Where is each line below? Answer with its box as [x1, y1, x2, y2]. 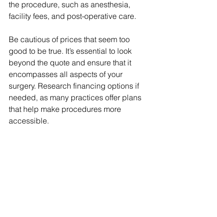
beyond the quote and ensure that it [9, 58, 133, 68]
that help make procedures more [9, 104, 123, 114]
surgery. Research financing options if [9, 81, 141, 91]
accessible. [9, 116, 49, 126]
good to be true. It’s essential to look [9, 46, 134, 56]
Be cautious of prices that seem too [9, 34, 132, 45]
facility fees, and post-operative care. [9, 11, 136, 21]
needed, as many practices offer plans [9, 93, 143, 103]
